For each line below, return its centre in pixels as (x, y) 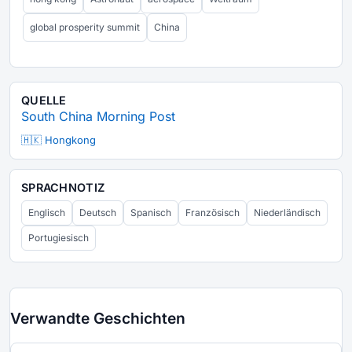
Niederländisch (287, 213)
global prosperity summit (85, 27)
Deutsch (98, 213)
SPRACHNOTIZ (63, 188)
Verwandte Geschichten (98, 319)
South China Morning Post (98, 117)
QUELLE (44, 101)
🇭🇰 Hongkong (59, 140)
